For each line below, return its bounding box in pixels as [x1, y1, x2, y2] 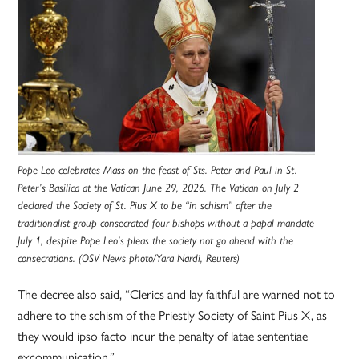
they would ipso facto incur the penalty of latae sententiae [18, 329, 309, 345]
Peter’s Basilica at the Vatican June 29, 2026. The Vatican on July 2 [18, 181, 300, 195]
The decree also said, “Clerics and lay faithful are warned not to [18, 287, 336, 303]
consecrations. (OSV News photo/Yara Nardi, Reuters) [18, 252, 240, 265]
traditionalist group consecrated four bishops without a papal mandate [18, 216, 315, 230]
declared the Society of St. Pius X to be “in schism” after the [18, 199, 272, 212]
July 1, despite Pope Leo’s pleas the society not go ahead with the [18, 234, 294, 248]
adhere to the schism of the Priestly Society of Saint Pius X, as [18, 308, 328, 324]
